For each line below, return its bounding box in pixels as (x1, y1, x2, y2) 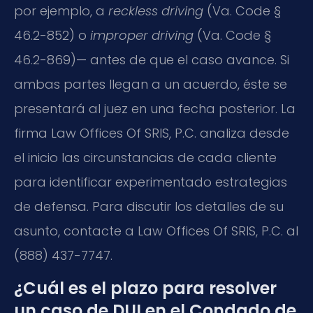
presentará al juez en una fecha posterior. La (14, 99, 296, 117)
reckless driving (108, 1, 203, 20)
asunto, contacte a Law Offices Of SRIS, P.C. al (14, 221, 298, 240)
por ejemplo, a (14, 1, 108, 20)
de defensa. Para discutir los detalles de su (14, 197, 284, 215)
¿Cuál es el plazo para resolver (14, 277, 277, 300)
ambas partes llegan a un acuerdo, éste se (14, 75, 287, 93)
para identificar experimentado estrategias (14, 173, 287, 191)
